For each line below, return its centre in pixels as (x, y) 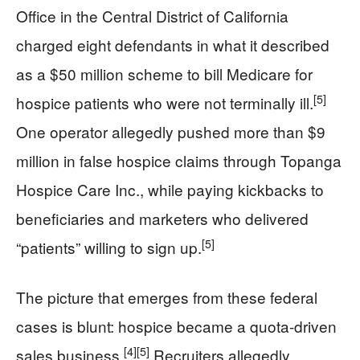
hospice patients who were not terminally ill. (165, 102)
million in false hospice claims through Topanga (179, 160)
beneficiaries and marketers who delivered (162, 218)
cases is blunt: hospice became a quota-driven (176, 326)
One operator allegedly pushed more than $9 (171, 131)
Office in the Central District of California (152, 16)
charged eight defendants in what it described (173, 45)
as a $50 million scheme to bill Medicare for (164, 74)
